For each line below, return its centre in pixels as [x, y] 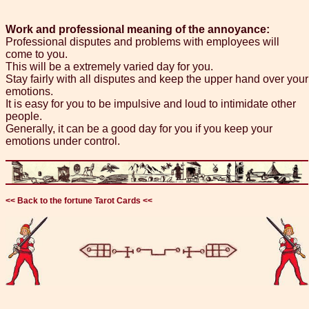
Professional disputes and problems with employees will [142, 42]
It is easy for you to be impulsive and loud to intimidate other [151, 104]
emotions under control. [63, 141]
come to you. [37, 54]
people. [24, 117]
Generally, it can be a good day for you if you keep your [139, 129]
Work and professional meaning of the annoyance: [138, 30]
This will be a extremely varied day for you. [109, 67]
